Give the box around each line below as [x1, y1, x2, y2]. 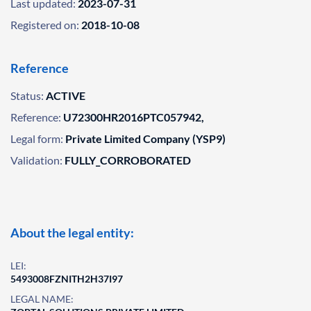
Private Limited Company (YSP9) [65, 132, 226, 145]
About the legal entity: [10, 225, 134, 240]
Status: [10, 89, 44, 102]
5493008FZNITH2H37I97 [10, 273, 123, 285]
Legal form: [10, 132, 63, 145]
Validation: [10, 153, 62, 167]
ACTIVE [46, 89, 85, 102]
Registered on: [10, 18, 79, 31]
